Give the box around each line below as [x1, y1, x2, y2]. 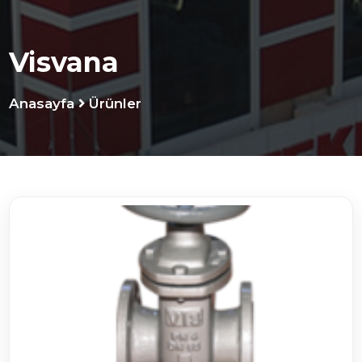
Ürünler [89, 95, 142, 112]
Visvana [9, 44, 120, 78]
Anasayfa [9, 95, 75, 112]
